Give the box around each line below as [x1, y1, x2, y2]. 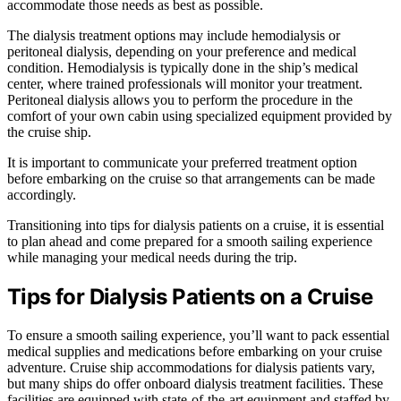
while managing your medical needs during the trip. [7, 250, 297, 266]
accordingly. [7, 187, 76, 203]
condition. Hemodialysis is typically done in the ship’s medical [7, 60, 358, 76]
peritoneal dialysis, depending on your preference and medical [7, 44, 356, 60]
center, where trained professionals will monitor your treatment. [7, 76, 363, 92]
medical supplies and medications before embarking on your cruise [7, 344, 382, 360]
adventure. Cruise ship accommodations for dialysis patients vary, [7, 360, 375, 376]
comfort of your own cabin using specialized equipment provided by [7, 108, 392, 124]
